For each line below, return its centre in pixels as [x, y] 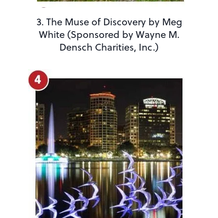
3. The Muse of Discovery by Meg [109, 22]
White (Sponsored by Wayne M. [109, 35]
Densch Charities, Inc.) [109, 47]
